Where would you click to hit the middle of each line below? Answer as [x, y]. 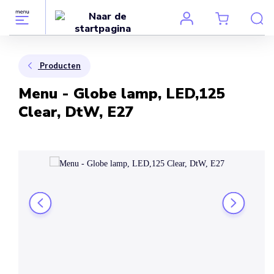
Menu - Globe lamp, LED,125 [122, 93]
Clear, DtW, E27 [76, 112]
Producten [61, 65]
